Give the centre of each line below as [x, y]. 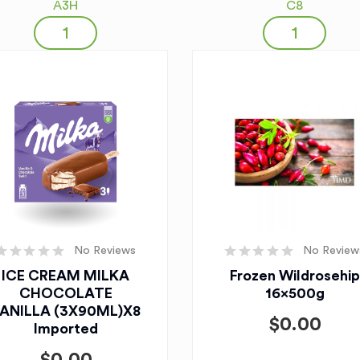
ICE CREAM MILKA [65, 276]
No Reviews [105, 251]
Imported [65, 329]
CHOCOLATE [65, 293]
